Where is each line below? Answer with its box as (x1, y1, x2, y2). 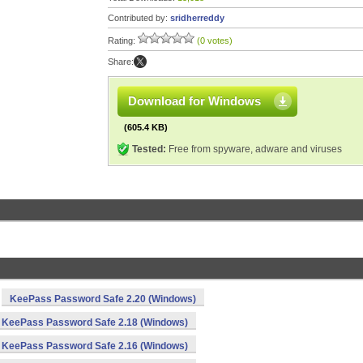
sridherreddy (170, 13, 224, 23)
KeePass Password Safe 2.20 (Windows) (10, 293, 196, 305)
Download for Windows (128, 94, 261, 108)
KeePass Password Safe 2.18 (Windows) (2, 317, 188, 328)
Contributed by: (108, 13, 170, 23)
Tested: (132, 143, 166, 155)
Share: (108, 57, 134, 66)
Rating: (108, 36, 138, 45)
